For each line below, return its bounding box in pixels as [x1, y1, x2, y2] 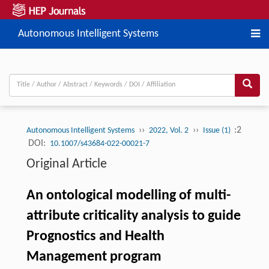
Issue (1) [202, 125, 232, 135]
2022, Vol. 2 [148, 125, 189, 135]
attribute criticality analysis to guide [26, 208, 241, 223]
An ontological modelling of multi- [26, 188, 231, 203]
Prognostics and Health [26, 229, 165, 244]
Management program [26, 249, 162, 264]
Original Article [26, 157, 107, 171]
